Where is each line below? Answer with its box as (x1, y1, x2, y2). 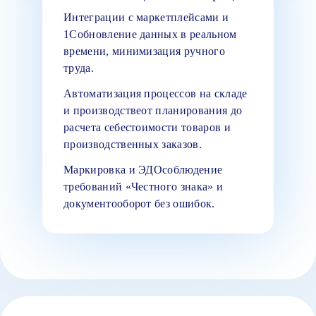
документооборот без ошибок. (63, 197, 215, 209)
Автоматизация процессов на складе (63, 87, 248, 99)
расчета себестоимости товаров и (63, 121, 231, 133)
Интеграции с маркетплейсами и (63, 11, 229, 23)
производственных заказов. (63, 138, 202, 150)
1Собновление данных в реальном (63, 28, 237, 40)
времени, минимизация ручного (63, 44, 225, 57)
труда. (63, 61, 94, 74)
